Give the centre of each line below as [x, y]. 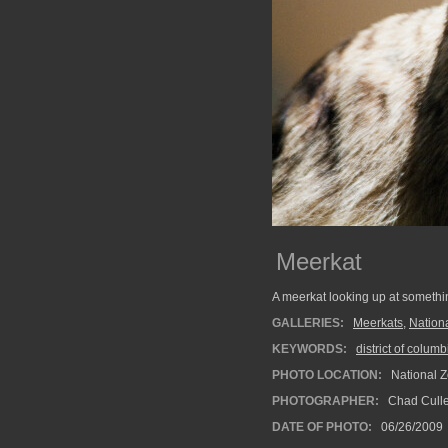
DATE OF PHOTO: [322, 427]
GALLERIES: [308, 323]
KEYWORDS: [309, 349]
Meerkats [378, 323]
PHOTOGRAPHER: [325, 401]
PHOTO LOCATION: [327, 375]
